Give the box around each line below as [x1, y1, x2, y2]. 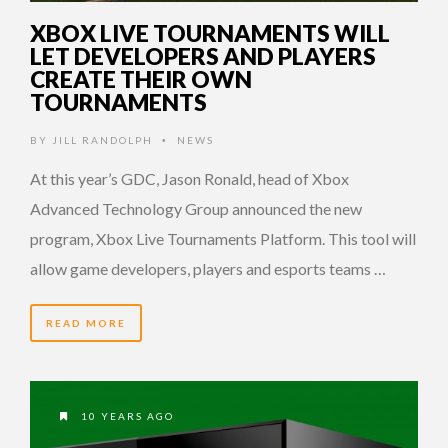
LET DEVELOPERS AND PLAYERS [30, 41, 376, 70]
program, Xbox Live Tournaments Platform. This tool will [30, 228, 416, 248]
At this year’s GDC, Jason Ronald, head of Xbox [30, 168, 349, 188]
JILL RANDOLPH [52, 133, 153, 146]
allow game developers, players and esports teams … [30, 258, 386, 278]
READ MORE [46, 316, 126, 329]
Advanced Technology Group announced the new [30, 198, 362, 218]
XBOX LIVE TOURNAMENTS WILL [30, 18, 390, 47]
